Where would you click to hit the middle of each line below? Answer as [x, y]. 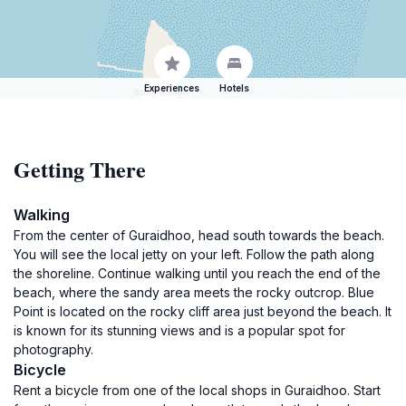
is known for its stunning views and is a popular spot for [179, 330]
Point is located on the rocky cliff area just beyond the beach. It [203, 311]
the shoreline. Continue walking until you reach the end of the [197, 273]
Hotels [234, 88]
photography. [53, 349]
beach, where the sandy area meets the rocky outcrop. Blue [194, 292]
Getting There [80, 169]
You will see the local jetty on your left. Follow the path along [194, 254]
